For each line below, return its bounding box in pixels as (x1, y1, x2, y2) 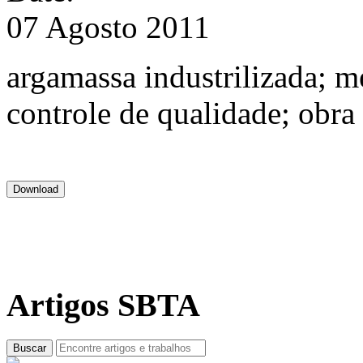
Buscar (13, 341, 46, 354)
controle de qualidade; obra (6, 96, 355, 131)
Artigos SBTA (6, 287, 200, 324)
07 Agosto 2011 (6, 10, 210, 45)
